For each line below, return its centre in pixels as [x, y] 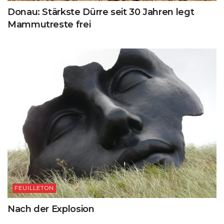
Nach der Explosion [51, 209]
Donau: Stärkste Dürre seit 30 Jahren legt [101, 12]
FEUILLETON [34, 188]
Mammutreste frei [49, 24]
